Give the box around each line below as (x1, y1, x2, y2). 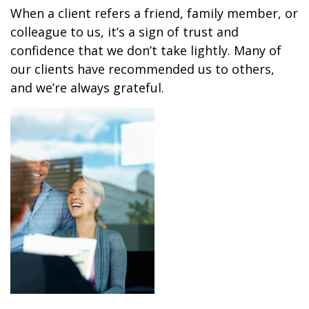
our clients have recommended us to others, (10, 61, 275, 77)
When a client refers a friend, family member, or (10, 5, 298, 21)
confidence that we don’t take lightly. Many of (10, 42, 281, 59)
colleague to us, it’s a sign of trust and (10, 23, 239, 40)
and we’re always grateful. (10, 79, 164, 96)
